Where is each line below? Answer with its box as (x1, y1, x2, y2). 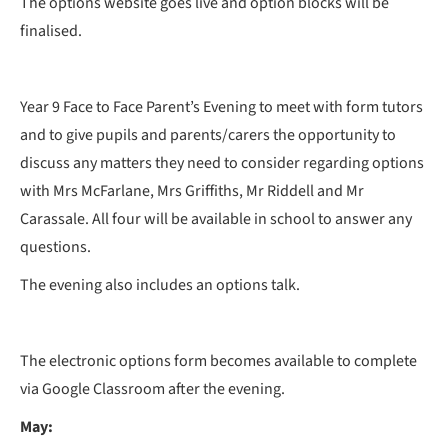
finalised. (20, 20, 82, 42)
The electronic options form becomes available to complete (20, 350, 417, 372)
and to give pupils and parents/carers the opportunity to (20, 124, 396, 146)
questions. (20, 236, 91, 258)
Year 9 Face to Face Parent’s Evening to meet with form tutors (20, 96, 423, 118)
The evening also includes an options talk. (20, 274, 300, 296)
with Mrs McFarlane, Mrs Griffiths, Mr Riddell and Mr (20, 180, 364, 202)
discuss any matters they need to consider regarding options (20, 152, 424, 174)
